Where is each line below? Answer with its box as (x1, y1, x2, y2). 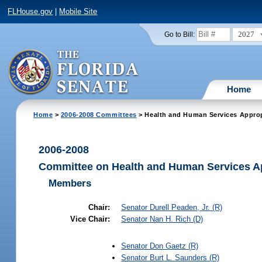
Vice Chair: (70, 214, 110, 223)
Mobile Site (59, 7, 98, 16)
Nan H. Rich (150, 214, 191, 223)
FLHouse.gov (8, 7, 53, 16)
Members (48, 177, 91, 189)
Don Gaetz (150, 241, 187, 250)
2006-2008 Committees (60, 111, 137, 118)
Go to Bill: (164, 30, 195, 38)
